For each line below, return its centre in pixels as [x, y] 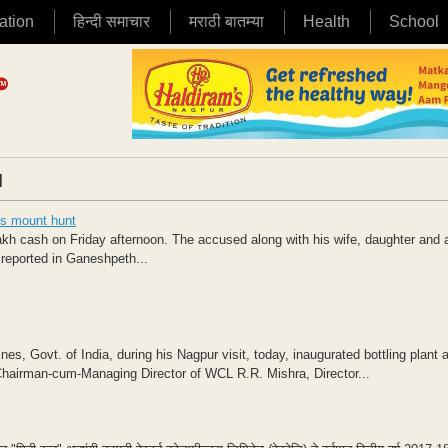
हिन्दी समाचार [111, 21]
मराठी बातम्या [226, 21]
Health [326, 21]
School [414, 21]
